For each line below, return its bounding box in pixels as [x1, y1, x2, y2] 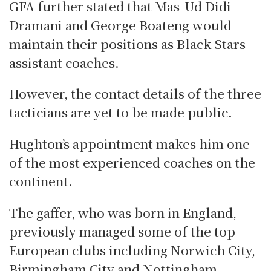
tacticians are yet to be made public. [9, 103, 232, 122]
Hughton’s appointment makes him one [9, 134, 250, 153]
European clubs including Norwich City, [9, 241, 255, 259]
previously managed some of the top [9, 222, 235, 240]
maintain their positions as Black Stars [9, 34, 246, 53]
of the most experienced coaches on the [9, 153, 255, 172]
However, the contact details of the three [9, 84, 261, 103]
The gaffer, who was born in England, [9, 203, 237, 221]
